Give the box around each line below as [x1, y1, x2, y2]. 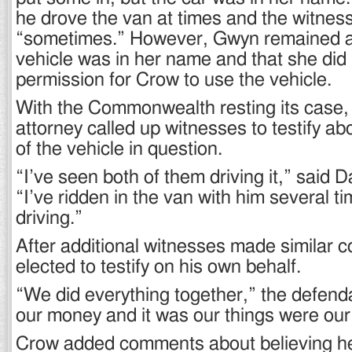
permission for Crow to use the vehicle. [16, 71, 332, 90]
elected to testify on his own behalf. [16, 258, 301, 277]
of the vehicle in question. [16, 140, 222, 159]
